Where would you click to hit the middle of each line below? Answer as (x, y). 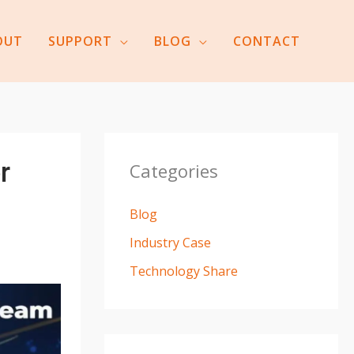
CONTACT (266, 41)
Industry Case (170, 243)
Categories (174, 171)
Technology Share (184, 271)
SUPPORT (80, 41)
